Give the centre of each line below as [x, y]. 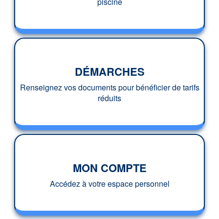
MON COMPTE [109, 167]
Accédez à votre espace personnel [109, 183]
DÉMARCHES [109, 71]
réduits [109, 98]
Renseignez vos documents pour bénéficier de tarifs [109, 87]
